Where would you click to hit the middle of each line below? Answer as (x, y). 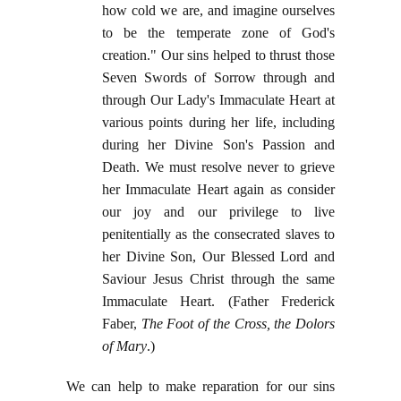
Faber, (122, 324)
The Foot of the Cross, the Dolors (238, 324)
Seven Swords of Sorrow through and (218, 78)
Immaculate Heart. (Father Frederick (218, 302)
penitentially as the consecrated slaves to (218, 235)
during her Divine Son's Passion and (218, 145)
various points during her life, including (218, 123)
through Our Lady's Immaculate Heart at (218, 100)
